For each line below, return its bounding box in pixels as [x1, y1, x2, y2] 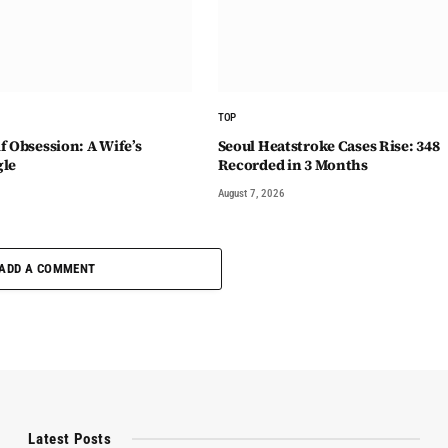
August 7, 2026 [217, 186, 285, 200]
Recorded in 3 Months [217, 154, 368, 175]
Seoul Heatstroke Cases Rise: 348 [217, 135, 440, 156]
